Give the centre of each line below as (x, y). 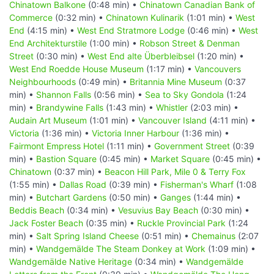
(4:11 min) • (231, 120)
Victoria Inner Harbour (135, 133)
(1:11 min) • (129, 146)
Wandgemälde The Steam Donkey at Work (121, 248)
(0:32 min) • (79, 17)
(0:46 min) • (212, 30)
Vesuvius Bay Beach (158, 210)
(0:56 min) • (118, 94)
